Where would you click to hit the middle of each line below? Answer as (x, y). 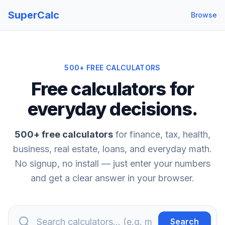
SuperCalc (34, 15)
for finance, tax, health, (162, 134)
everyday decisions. (113, 109)
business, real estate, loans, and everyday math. (113, 149)
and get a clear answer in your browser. (113, 178)
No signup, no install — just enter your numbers (113, 163)
